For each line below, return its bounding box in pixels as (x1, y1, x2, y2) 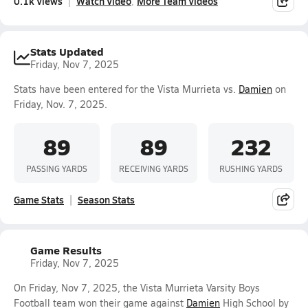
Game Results (30, 242, 102, 258)
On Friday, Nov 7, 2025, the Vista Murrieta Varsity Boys (14, 281, 260, 294)
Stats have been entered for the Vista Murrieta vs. (14, 82, 239, 96)
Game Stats (14, 192, 64, 206)
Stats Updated (30, 43, 104, 59)
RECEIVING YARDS (119, 162, 189, 174)
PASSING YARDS (26, 162, 88, 174)
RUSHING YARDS (219, 162, 283, 174)
